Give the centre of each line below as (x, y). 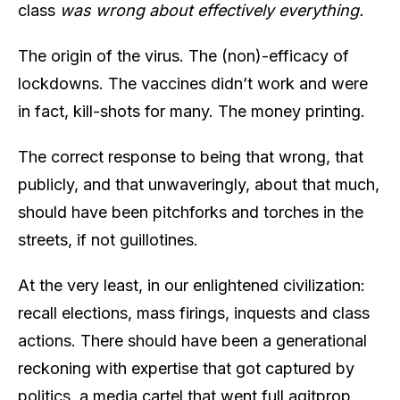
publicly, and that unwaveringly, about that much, (199, 184)
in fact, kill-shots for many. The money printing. (192, 111)
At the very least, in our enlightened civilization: (192, 285)
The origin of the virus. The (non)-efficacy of (183, 55)
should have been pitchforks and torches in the (191, 212)
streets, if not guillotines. (108, 239)
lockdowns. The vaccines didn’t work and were (193, 83)
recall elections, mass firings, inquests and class (194, 312)
